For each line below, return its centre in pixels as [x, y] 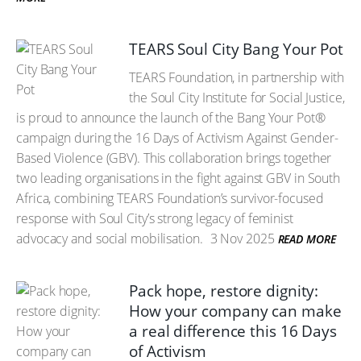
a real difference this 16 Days [233, 331]
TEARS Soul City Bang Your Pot [237, 49]
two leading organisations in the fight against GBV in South [178, 178]
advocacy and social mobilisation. [110, 239]
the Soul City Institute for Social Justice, [237, 98]
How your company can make [235, 311]
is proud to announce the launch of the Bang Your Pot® [171, 118]
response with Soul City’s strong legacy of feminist [155, 218]
